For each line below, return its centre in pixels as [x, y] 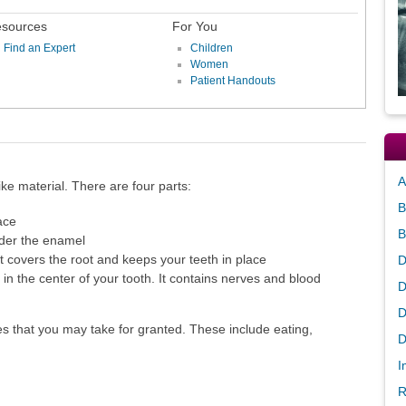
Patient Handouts [232, 81]
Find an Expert [40, 48]
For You [194, 26]
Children [211, 48]
